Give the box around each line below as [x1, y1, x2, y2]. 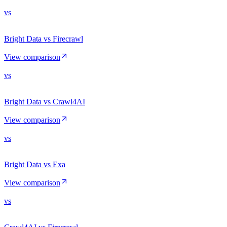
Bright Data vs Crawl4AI [4, 97, 85, 106]
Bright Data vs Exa [4, 160, 65, 169]
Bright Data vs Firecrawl [4, 34, 83, 43]
